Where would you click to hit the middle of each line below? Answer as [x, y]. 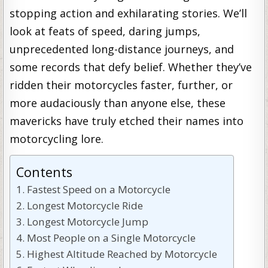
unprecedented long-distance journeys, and [122, 49]
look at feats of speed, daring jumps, [105, 31]
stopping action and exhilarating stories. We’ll [129, 13]
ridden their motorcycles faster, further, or [121, 85]
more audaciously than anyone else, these [118, 103]
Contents [45, 172]
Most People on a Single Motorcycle [111, 238]
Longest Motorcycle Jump [87, 222]
